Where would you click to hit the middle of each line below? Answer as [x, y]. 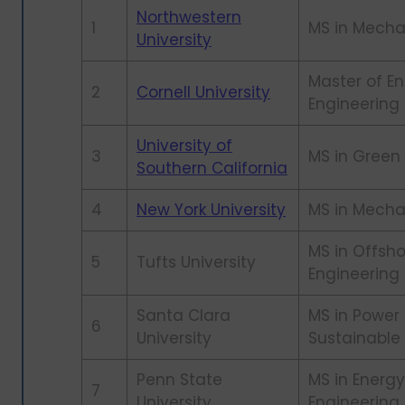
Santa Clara [184, 316]
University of [184, 146]
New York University [211, 210]
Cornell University [203, 93]
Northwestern [189, 18]
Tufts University [196, 263]
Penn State [179, 380]
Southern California [212, 169]
